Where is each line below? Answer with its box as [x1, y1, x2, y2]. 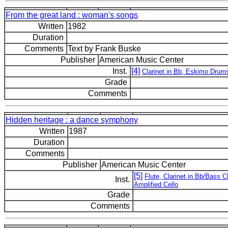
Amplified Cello [134, 181, 178, 188]
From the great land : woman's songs [6, 11, 138, 19]
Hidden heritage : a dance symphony [6, 116, 138, 124]
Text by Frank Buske [68, 44, 141, 53]
